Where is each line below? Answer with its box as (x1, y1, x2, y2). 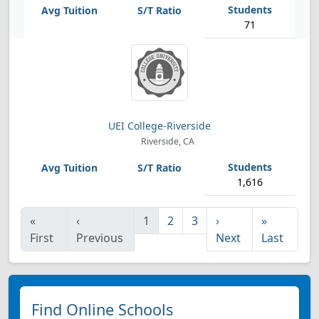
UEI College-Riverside (108, 119, 211, 132)
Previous (76, 230, 124, 246)
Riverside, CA (138, 135, 194, 147)
